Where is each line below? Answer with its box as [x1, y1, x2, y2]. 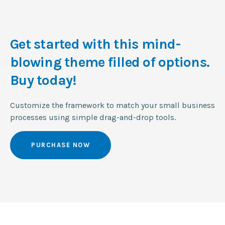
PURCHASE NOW [31, 141, 90, 149]
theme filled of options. [61, 54, 209, 70]
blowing [10, 54, 61, 70]
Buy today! [10, 72, 77, 88]
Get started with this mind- [10, 36, 180, 52]
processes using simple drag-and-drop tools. [10, 113, 176, 122]
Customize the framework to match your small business [10, 100, 215, 110]
